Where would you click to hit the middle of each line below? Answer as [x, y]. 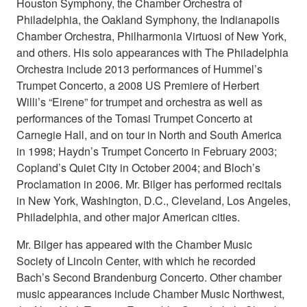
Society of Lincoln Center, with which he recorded [136, 261]
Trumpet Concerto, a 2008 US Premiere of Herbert [138, 86]
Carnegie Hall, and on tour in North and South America [149, 135]
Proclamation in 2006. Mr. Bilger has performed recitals [149, 184]
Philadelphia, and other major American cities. [128, 217]
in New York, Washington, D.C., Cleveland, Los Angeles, [153, 201]
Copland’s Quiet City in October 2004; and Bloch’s [138, 168]
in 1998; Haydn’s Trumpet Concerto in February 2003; [147, 151]
